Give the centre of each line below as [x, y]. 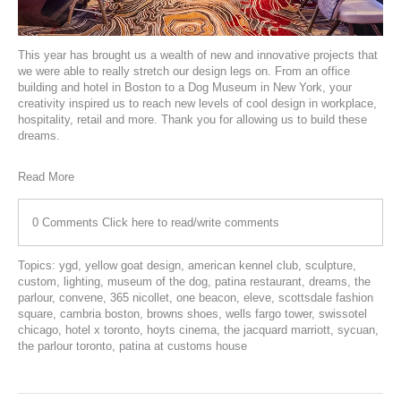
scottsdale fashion [326, 297]
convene [81, 297]
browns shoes [183, 313]
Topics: [38, 265]
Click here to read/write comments [191, 222]
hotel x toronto [102, 329]
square [35, 313]
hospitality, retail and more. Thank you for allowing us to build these [192, 119]
